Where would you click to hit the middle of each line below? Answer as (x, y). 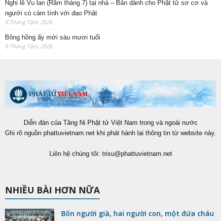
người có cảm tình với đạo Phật (51, 13)
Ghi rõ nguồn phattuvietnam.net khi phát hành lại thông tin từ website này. (110, 133)
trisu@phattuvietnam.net (137, 153)
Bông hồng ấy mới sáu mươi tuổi (53, 37)
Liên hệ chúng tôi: (75, 153)
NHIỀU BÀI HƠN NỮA (52, 190)
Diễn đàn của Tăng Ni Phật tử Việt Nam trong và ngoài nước (110, 122)
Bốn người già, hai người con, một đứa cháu (138, 213)
